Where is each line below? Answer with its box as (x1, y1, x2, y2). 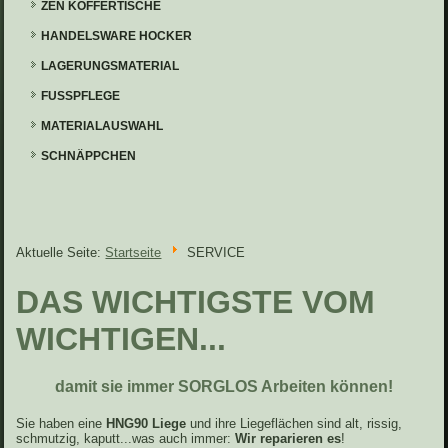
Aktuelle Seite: (16, 245, 106, 261)
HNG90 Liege (106, 416, 187, 432)
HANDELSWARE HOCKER (41, 29, 193, 43)
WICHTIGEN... (16, 321, 227, 358)
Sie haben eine (16, 416, 107, 432)
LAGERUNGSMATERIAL (41, 59, 180, 73)
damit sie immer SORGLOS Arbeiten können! (55, 378, 393, 396)
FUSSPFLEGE (41, 89, 113, 103)
